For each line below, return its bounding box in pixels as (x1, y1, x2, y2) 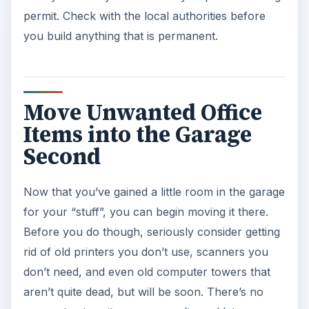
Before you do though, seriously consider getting (23, 225, 280, 239)
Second (23, 141, 101, 172)
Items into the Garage (23, 119, 252, 150)
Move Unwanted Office (23, 97, 262, 128)
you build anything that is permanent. (23, 28, 218, 43)
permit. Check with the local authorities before (23, 8, 266, 23)
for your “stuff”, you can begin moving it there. (23, 205, 268, 219)
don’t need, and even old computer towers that (23, 265, 270, 279)
